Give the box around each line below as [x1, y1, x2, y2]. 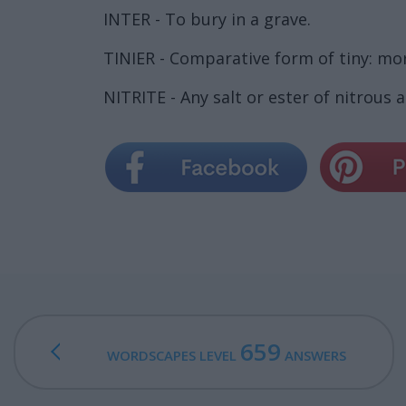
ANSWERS [280, 345, 346, 364]
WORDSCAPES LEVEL [106, 345, 240, 364]
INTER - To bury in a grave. [103, 7, 311, 30]
